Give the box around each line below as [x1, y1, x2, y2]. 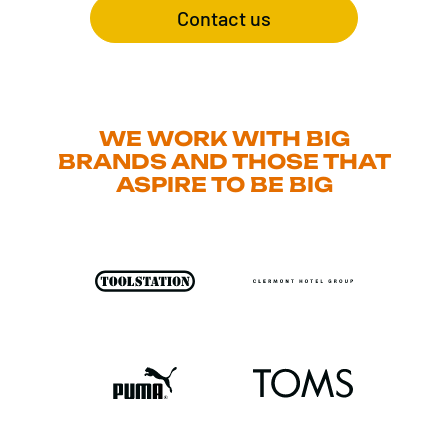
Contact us [176, 6, 271, 31]
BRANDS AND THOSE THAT [57, 149, 391, 175]
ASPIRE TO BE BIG [115, 172, 333, 198]
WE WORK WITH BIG [98, 126, 350, 152]
